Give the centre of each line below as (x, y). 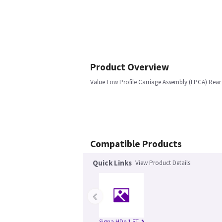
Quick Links (112, 163)
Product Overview (130, 67)
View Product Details (163, 163)
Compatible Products (136, 144)
